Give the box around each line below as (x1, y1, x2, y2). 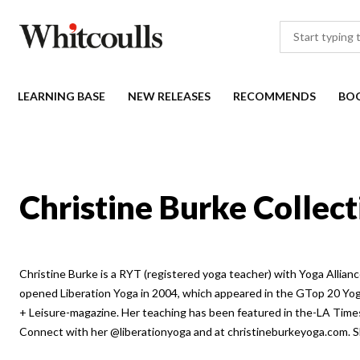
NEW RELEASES (128, 89, 211, 103)
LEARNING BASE (18, 89, 105, 103)
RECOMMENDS (233, 89, 316, 103)
